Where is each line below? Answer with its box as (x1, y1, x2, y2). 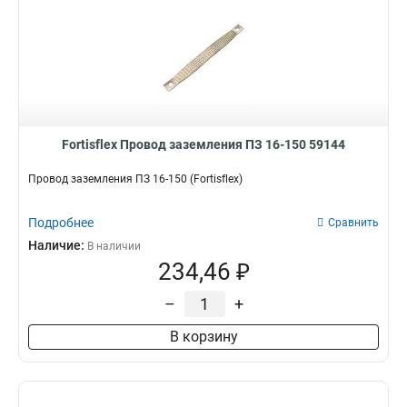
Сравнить (328, 216, 379, 229)
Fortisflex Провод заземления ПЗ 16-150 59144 (62, 137, 345, 152)
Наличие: (28, 238, 87, 253)
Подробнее (28, 215, 94, 230)
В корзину (169, 328, 238, 345)
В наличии (87, 240, 141, 253)
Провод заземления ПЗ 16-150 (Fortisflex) (28, 173, 243, 185)
